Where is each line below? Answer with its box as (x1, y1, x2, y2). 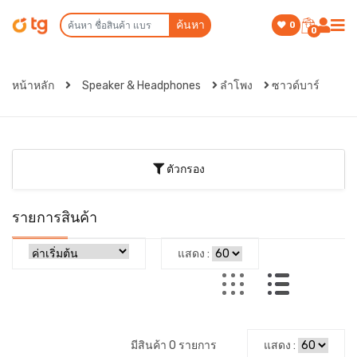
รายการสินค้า (12, 209, 97, 226)
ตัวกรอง (163, 163, 205, 176)
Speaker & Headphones (82, 79, 201, 92)
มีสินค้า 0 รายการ (131, 339, 217, 352)
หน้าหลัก (12, 79, 57, 92)
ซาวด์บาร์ (272, 79, 320, 92)
